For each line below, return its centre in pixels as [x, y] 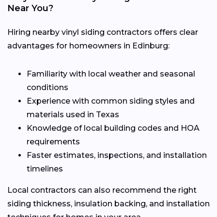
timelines [45, 169]
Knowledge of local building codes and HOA [113, 128]
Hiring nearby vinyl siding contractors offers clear [103, 32]
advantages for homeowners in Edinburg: [88, 46]
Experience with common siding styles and [111, 101]
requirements [53, 141]
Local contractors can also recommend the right [102, 190]
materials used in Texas [73, 114]
